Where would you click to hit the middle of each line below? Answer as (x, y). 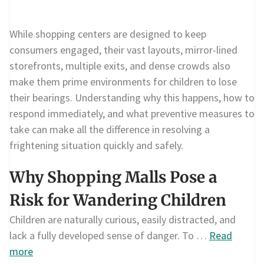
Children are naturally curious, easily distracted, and (123, 219)
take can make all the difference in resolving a (110, 129)
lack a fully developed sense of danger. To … (109, 235)
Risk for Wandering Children (118, 200)
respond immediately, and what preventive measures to (132, 113)
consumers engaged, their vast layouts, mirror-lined (123, 49)
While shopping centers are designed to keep (108, 34)
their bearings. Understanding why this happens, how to (132, 97)
